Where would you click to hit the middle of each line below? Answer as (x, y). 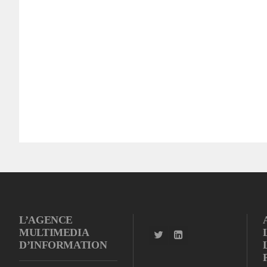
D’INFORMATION (63, 245)
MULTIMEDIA (54, 232)
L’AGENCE (46, 220)
